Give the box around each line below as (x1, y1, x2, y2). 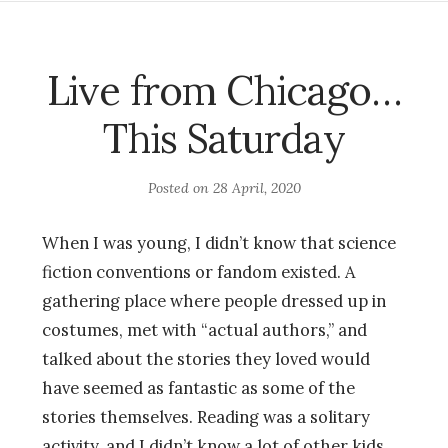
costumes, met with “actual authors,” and (42, 318, 367, 341)
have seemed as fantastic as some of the (42, 376, 355, 399)
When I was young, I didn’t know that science (42, 231, 396, 254)
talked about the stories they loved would (42, 347, 370, 370)
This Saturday (102, 112, 346, 164)
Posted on (147, 178, 213, 197)
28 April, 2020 (212, 178, 301, 197)
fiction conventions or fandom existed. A (42, 260, 355, 283)
